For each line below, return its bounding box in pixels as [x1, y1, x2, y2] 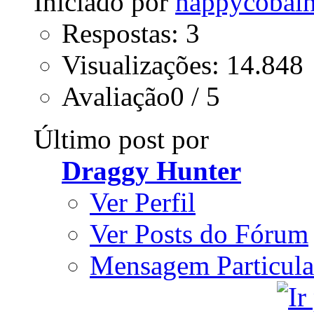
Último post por [34, 123, 209, 154]
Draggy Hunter [62, 155, 241, 186]
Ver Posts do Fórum [90, 218, 308, 249]
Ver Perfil [90, 186, 196, 217]
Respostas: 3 [62, 18, 200, 48]
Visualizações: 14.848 [62, 49, 303, 80]
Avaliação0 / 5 [62, 81, 220, 111]
